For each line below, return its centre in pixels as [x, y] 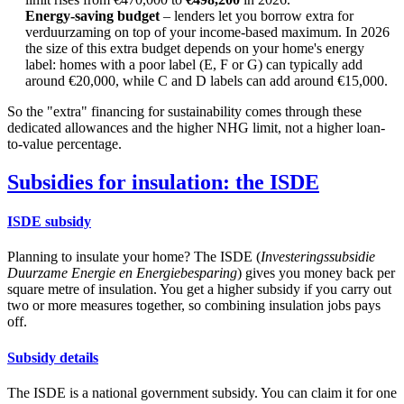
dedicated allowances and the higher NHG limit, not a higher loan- [196, 127]
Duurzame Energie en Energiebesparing [122, 273]
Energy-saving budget [92, 15]
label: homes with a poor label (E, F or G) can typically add [194, 64]
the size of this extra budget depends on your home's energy [195, 48]
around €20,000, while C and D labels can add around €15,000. [207, 80]
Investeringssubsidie [318, 257]
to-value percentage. [64, 143]
